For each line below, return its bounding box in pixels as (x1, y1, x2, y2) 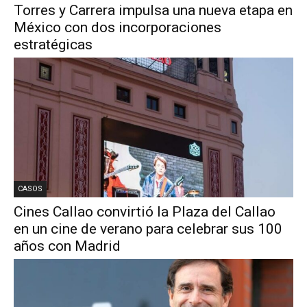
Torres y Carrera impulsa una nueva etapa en (14, 2, 293, 19)
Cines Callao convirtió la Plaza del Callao (14, 204, 275, 221)
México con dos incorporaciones (14, 19, 221, 36)
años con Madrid (14, 238, 121, 255)
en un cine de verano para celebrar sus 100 (14, 221, 282, 238)
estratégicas (14, 36, 93, 53)
